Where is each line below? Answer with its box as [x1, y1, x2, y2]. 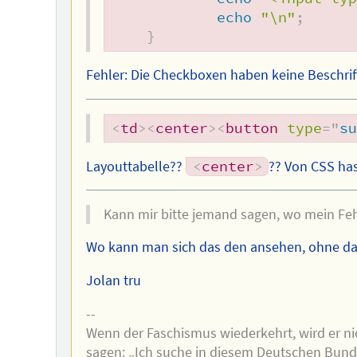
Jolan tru [85, 272, 141, 290]
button [226, 119, 279, 137]
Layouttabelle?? [85, 157, 186, 175]
